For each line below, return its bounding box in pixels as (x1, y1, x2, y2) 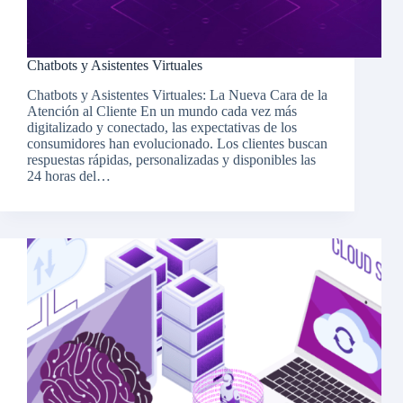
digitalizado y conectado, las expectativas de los (27, 120, 297, 136)
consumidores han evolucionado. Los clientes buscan (27, 136, 327, 152)
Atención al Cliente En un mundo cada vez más (27, 103, 297, 120)
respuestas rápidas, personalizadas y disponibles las (27, 152, 316, 168)
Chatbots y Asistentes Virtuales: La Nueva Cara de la (27, 87, 327, 103)
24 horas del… (27, 168, 111, 184)
